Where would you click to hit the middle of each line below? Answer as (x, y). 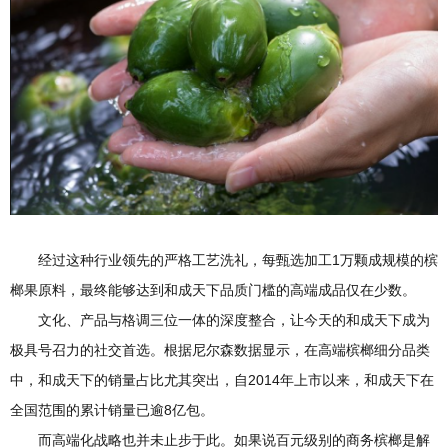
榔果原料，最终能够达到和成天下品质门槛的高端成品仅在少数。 (213, 289)
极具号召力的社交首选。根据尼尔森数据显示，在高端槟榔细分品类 (220, 349)
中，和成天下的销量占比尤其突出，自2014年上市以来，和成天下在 (222, 379)
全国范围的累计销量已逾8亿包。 (112, 409)
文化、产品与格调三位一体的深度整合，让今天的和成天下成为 (234, 319)
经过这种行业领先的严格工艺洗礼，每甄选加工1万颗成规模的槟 (238, 259)
